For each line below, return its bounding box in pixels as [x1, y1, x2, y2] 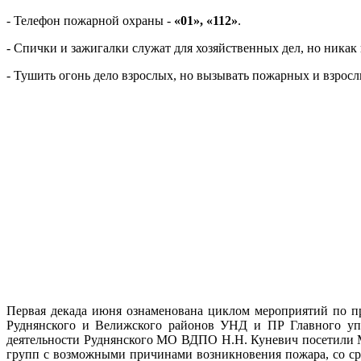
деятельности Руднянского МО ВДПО [6, 332, 222, 346]
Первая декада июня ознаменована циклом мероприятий [6, 303, 333, 317]
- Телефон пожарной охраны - [6, 13, 174, 27]
